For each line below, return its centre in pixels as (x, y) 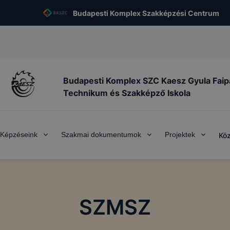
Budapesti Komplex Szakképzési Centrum (146, 13)
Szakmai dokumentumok (101, 135)
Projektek (180, 135)
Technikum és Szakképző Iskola (127, 93)
